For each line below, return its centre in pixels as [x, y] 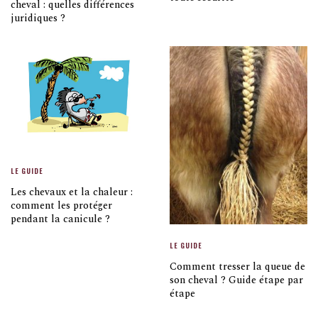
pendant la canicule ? [60, 219]
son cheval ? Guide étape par [236, 280]
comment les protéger [61, 205]
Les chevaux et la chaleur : [72, 192]
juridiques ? [38, 18]
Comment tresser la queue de [237, 266]
